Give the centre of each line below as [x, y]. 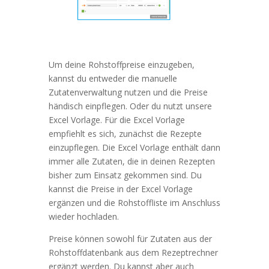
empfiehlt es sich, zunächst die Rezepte [125, 133]
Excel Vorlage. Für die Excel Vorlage [116, 119]
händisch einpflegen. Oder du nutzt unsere [130, 106]
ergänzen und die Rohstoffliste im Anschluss [134, 202]
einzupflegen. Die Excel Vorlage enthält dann [134, 147]
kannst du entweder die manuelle [113, 78]
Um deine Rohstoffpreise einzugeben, [121, 64]
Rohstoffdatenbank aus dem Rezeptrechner [133, 252]
